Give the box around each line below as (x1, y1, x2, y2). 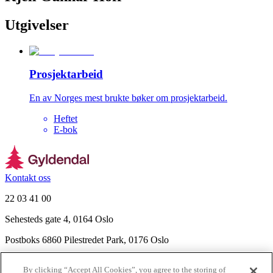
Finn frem (5, 255, 43, 266)
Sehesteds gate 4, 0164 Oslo (5, 214, 113, 225)
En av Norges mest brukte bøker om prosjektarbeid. (29, 93, 227, 104)
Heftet (54, 113, 77, 124)
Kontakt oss (5, 172, 51, 183)
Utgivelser (5, 16, 69, 33)
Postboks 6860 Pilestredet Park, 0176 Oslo (5, 235, 169, 246)
